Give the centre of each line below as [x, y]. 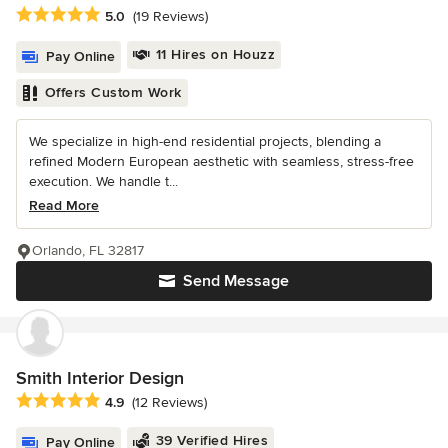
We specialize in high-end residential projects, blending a [205, 141]
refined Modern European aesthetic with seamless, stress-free [221, 161]
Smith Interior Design [100, 377]
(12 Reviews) [169, 402]
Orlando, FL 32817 [88, 250]
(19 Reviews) [170, 16]
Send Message [236, 280]
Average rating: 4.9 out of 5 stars [128, 400]
